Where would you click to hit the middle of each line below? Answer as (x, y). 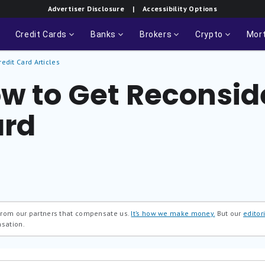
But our (229, 213)
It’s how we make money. (173, 213)
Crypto (209, 34)
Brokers (156, 34)
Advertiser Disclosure (86, 9)
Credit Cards (41, 34)
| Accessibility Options (171, 9)
